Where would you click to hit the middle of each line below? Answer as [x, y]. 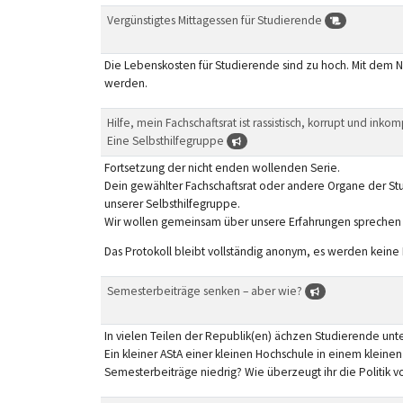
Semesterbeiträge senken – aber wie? [206, 291]
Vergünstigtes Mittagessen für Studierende [215, 20]
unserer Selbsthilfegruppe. [172, 203]
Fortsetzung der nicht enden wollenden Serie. [222, 167]
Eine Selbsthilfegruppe [166, 140]
